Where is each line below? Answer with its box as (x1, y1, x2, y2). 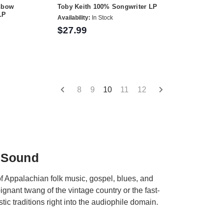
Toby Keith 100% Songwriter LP (57, 3, 158, 11)
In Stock (90, 14, 113, 21)
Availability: (57, 14, 90, 21)
